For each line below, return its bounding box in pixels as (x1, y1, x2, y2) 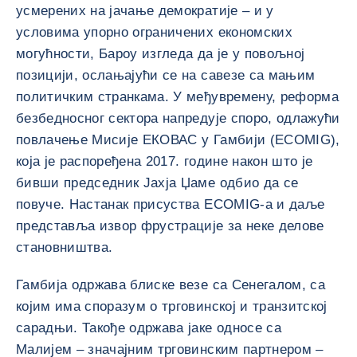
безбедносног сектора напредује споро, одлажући (16, 111, 340, 126)
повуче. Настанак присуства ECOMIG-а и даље (16, 197, 325, 212)
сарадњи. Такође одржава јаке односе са (16, 320, 281, 335)
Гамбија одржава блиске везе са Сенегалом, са (16, 277, 325, 292)
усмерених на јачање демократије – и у (16, 3, 274, 18)
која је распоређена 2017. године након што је (16, 154, 313, 169)
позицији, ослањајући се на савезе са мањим (16, 68, 316, 83)
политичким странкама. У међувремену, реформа (16, 89, 339, 104)
